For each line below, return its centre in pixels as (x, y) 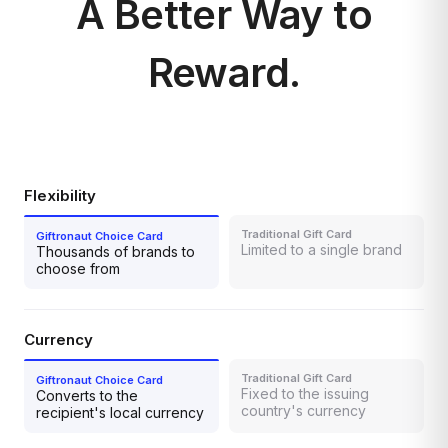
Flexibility (60, 195)
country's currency (303, 410)
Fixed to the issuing (305, 393)
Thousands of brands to (115, 251)
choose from (78, 268)
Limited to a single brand (321, 249)
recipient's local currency (120, 412)
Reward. (224, 72)
